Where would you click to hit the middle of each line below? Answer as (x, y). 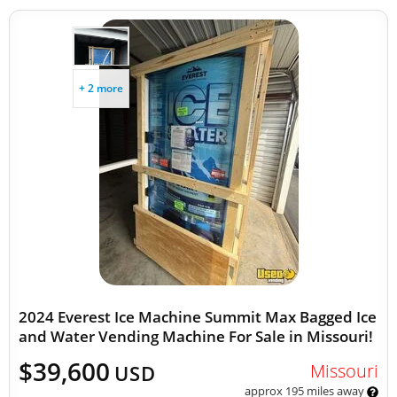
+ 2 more (101, 88)
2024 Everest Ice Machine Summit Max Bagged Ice (198, 317)
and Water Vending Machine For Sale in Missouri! (196, 336)
